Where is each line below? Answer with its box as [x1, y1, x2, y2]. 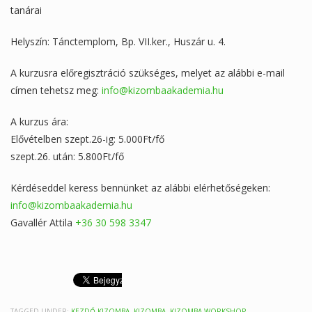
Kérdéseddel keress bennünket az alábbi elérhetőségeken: [10, 180, 270, 194]
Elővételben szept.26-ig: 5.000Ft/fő [10, 132, 164, 146]
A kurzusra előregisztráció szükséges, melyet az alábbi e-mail [10, 65, 285, 79]
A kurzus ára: [10, 114, 68, 128]
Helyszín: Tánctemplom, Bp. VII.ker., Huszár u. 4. [10, 34, 226, 48]
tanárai [10, 3, 42, 17]
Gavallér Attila [10, 215, 75, 229]
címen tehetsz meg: [10, 83, 102, 97]
